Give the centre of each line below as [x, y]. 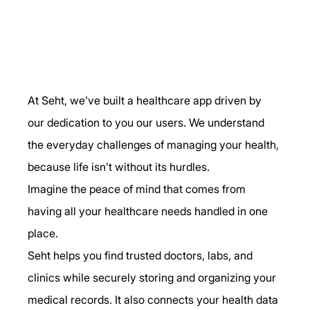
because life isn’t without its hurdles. [119, 166]
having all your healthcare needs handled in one [149, 211]
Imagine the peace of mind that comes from [138, 189]
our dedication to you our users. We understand [148, 122]
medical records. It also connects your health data [155, 299]
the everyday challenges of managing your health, [155, 144]
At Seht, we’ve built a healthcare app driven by [146, 100]
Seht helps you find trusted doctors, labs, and [142, 255]
